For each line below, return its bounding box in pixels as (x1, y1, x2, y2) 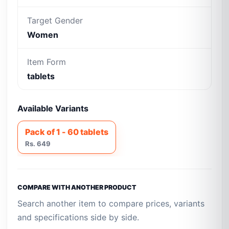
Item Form (27, 57, 66, 67)
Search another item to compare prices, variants (17, 198, 205, 209)
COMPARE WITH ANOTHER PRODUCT (17, 184, 137, 191)
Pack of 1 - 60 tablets (25, 127, 109, 137)
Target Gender (27, 15, 83, 26)
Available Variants (17, 103, 89, 113)
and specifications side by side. (17, 212, 140, 222)
